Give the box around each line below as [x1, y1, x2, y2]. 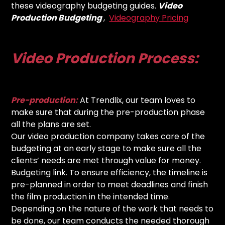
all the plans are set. [11, 118, 91, 130]
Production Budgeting [11, 12, 104, 24]
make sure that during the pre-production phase [11, 106, 205, 118]
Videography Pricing [109, 12, 189, 24]
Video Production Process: [11, 48, 202, 68]
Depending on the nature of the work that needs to [11, 202, 214, 214]
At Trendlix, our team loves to [80, 94, 196, 106]
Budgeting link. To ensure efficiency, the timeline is [11, 166, 208, 178]
